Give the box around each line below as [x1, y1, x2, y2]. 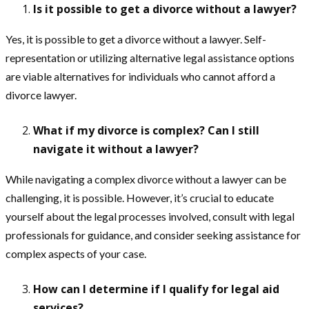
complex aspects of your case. [6, 247, 146, 260]
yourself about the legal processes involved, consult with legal [6, 210, 295, 223]
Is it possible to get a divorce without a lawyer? [33, 1, 297, 17]
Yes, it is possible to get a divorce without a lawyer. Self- [6, 32, 266, 46]
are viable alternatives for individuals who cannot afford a [6, 70, 275, 83]
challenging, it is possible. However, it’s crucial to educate [6, 191, 274, 204]
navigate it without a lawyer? [33, 141, 199, 157]
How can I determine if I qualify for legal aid [33, 281, 279, 297]
